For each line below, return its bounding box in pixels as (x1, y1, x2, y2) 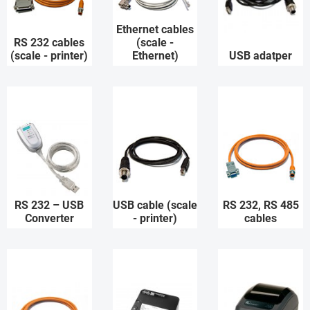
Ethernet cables (116, 23, 194, 37)
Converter (24, 212, 74, 226)
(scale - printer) (10, 49, 89, 63)
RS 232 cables (14, 36, 85, 50)
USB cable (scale (113, 199, 197, 212)
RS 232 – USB (15, 199, 84, 212)
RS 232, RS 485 (222, 199, 299, 212)
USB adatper (229, 49, 293, 63)
